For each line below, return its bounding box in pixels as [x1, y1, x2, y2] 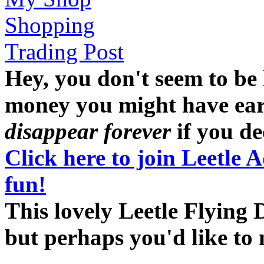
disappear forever [5, 118, 171, 144]
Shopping [5, 12, 95, 38]
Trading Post [5, 38, 124, 64]
